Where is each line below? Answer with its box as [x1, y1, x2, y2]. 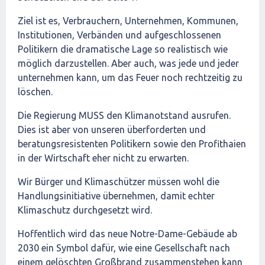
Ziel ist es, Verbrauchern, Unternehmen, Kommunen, [18, 15, 238, 26]
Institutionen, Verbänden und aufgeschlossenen [18, 30, 221, 40]
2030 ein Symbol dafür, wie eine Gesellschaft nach [18, 243, 230, 253]
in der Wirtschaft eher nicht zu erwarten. [18, 153, 189, 163]
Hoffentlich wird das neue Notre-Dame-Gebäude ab [18, 228, 237, 239]
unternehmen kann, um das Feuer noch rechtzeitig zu [18, 72, 243, 83]
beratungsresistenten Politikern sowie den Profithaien [18, 138, 246, 149]
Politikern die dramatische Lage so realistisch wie [18, 44, 228, 54]
